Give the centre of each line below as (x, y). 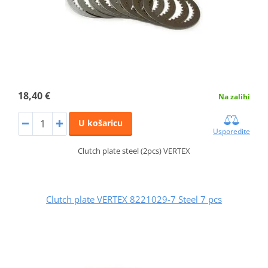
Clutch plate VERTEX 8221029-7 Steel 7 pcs (134, 200)
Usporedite (232, 132)
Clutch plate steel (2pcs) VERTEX (134, 151)
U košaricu (100, 123)
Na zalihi (234, 97)
